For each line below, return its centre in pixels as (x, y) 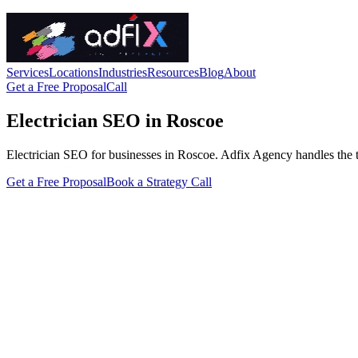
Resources (173, 72)
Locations (74, 72)
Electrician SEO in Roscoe (115, 120)
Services (28, 72)
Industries (123, 72)
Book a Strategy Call (159, 181)
